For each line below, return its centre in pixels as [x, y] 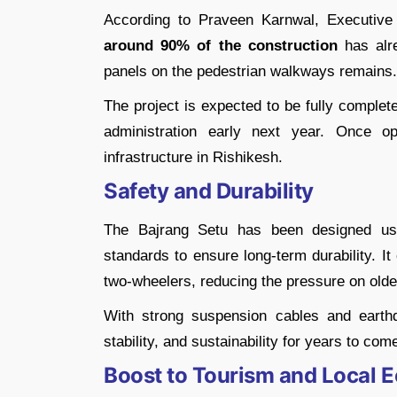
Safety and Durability [209, 191]
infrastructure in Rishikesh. [193, 157]
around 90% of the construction [221, 45]
